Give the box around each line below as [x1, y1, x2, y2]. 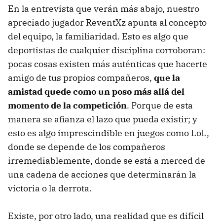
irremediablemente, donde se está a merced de [8, 155, 205, 167]
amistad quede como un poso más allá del [8, 86, 184, 98]
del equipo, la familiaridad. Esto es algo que [8, 31, 188, 42]
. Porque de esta [127, 100, 193, 111]
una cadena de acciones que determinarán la [8, 169, 196, 181]
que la [154, 72, 180, 84]
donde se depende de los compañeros [8, 141, 165, 153]
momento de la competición [8, 100, 127, 111]
